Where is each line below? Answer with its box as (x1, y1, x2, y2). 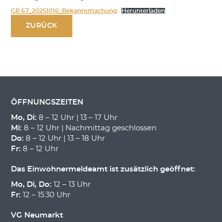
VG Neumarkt (10, 212, 63, 220)
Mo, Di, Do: (10, 181, 52, 189)
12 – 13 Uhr (51, 181, 91, 189)
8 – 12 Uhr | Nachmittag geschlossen (21, 124, 157, 132)
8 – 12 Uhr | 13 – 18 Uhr (23, 135, 105, 143)
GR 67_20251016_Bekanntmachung (10, 8, 117, 14)
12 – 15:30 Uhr (20, 191, 70, 199)
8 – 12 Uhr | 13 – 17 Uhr (36, 114, 117, 122)
